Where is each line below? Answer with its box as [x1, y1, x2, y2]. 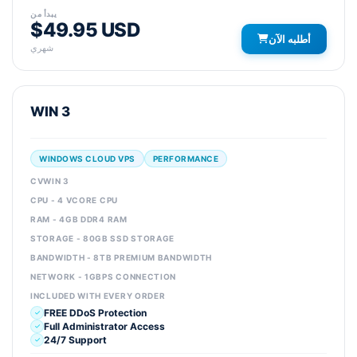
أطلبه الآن [269, 33, 311, 45]
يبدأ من [30, 9, 57, 18]
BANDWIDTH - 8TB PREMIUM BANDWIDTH [30, 253, 213, 262]
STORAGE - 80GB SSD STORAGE [30, 233, 175, 243]
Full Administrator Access [44, 320, 165, 332]
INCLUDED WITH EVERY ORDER [30, 291, 166, 300]
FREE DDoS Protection [44, 306, 147, 319]
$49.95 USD [30, 18, 140, 41]
